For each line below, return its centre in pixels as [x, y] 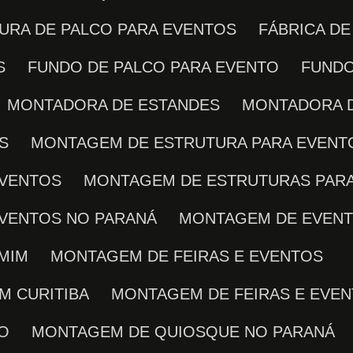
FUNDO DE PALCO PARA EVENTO [158, 67]
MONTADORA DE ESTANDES [121, 105]
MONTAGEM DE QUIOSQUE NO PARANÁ [190, 332]
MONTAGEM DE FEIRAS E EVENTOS [194, 256]
